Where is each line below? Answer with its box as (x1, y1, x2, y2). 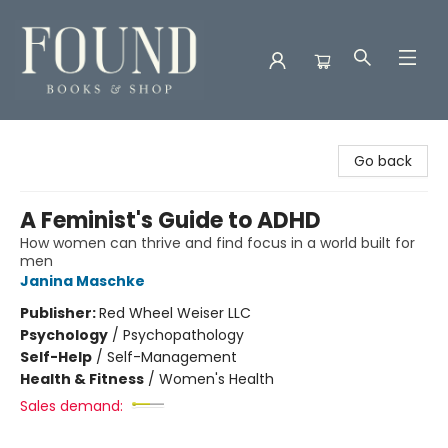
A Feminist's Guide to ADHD (20, 205, 321, 236)
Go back (354, 151, 412, 171)
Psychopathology (123, 325, 244, 345)
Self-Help (20, 347, 92, 367)
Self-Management (107, 347, 237, 367)
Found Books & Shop (15, 129, 156, 149)
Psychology (20, 325, 108, 345)
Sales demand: (20, 396, 123, 416)
